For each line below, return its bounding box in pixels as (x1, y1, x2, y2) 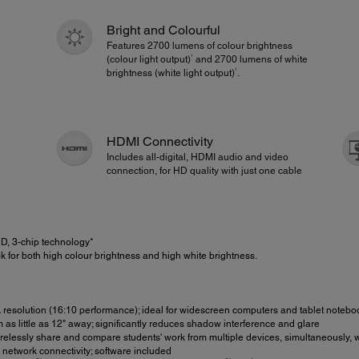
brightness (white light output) (107, 67, 236, 79)
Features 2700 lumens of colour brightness (107, 39, 293, 51)
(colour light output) (107, 53, 192, 65)
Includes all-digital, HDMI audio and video (107, 151, 289, 163)
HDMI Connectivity (107, 134, 214, 150)
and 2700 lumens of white (193, 53, 309, 65)
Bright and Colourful (107, 22, 221, 38)
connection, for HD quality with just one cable (107, 165, 303, 177)
